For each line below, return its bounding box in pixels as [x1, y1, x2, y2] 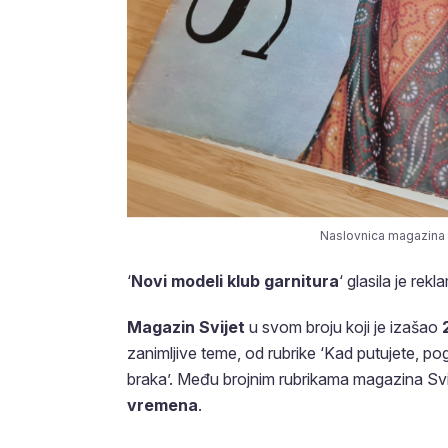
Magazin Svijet [127, 316, 245, 337]
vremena [127, 394, 198, 415]
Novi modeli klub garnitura [131, 270, 339, 291]
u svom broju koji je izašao [245, 316, 442, 337]
